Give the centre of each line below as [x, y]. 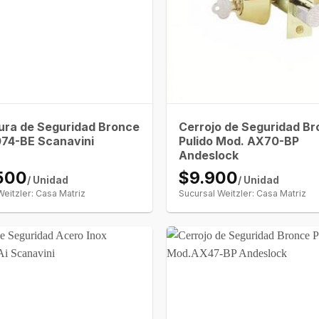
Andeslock [209, 155]
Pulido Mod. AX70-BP [239, 141]
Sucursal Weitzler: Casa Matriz [243, 193]
